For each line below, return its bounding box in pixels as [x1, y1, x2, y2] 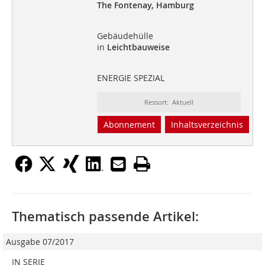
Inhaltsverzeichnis [170, 119, 243, 131]
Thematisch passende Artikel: [12, 208, 199, 226]
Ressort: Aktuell [144, 98, 193, 107]
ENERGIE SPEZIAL [96, 72, 164, 84]
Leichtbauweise [106, 41, 170, 53]
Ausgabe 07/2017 [6, 236, 74, 248]
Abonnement [103, 119, 155, 131]
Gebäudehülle [96, 30, 153, 42]
